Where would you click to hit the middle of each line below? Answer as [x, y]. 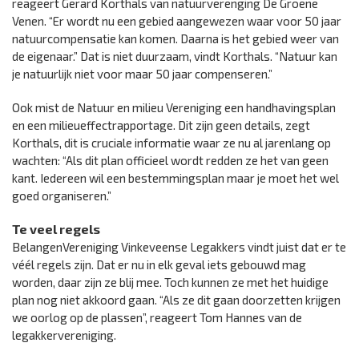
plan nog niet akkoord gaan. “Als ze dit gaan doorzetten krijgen [176, 300]
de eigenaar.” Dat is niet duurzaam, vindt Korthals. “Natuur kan [175, 56]
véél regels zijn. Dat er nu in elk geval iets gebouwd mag [159, 265]
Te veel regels [56, 229]
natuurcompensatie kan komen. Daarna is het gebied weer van [175, 39]
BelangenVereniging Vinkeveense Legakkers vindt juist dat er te [179, 247]
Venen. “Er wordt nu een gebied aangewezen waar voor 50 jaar [177, 21]
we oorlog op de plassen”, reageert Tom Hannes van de [157, 318]
